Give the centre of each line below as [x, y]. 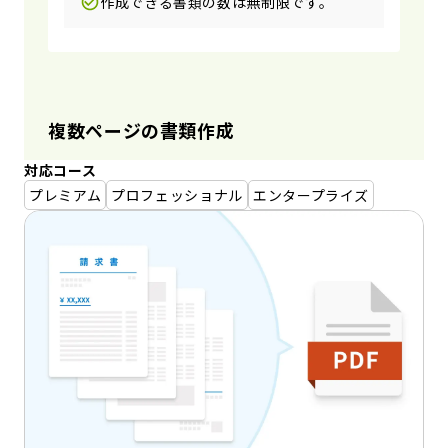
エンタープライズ [311, 194]
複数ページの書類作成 [141, 129]
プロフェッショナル [177, 194]
